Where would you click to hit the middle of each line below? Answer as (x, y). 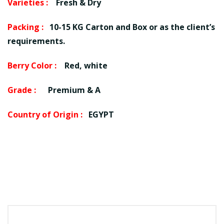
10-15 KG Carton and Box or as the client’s (129, 27)
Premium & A (68, 90)
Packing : (25, 27)
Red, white (82, 65)
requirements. (36, 41)
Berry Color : (32, 65)
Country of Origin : (46, 114)
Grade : (22, 90)
